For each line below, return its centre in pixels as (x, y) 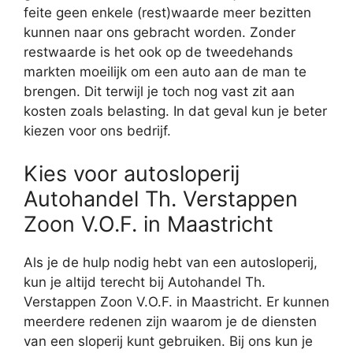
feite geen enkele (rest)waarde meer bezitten (167, 13)
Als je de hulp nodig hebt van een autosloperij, (171, 262)
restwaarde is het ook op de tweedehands (158, 52)
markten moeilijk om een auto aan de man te (165, 72)
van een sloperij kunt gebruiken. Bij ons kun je (168, 341)
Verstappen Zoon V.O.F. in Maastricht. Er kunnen (176, 301)
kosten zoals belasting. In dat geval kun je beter (175, 111)
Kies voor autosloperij (132, 173)
